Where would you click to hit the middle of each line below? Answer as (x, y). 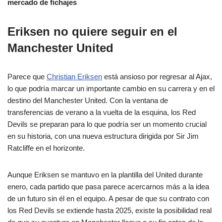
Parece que (27, 76)
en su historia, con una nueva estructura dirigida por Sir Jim (103, 136)
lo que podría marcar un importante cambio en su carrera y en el (111, 88)
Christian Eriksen (74, 76)
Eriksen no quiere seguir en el (92, 31)
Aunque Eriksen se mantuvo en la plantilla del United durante (105, 174)
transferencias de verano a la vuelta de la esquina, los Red (102, 112)
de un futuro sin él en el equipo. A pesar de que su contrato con (108, 198)
